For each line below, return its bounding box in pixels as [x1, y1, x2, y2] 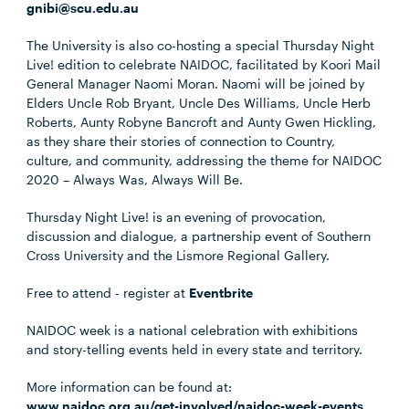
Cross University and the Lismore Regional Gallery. [26, 247, 330, 263]
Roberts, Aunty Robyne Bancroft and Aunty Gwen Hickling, [26, 114, 377, 130]
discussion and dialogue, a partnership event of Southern [26, 228, 372, 244]
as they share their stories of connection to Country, [26, 133, 336, 149]
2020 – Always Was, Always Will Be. [26, 172, 244, 187]
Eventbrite [189, 285, 254, 300]
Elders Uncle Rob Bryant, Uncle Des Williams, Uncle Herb [26, 95, 372, 110]
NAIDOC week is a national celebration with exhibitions [26, 322, 359, 338]
